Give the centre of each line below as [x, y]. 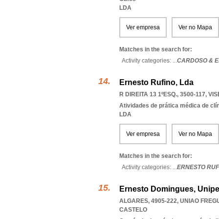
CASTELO [133, 210]
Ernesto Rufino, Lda [156, 82]
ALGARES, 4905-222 [148, 201]
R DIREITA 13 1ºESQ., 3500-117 [162, 94]
